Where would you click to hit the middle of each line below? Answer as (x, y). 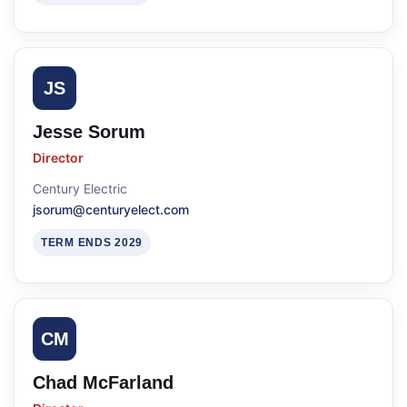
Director (58, 158)
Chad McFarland (103, 382)
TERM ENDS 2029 (92, 243)
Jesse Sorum (89, 132)
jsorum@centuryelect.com (111, 209)
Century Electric (80, 189)
